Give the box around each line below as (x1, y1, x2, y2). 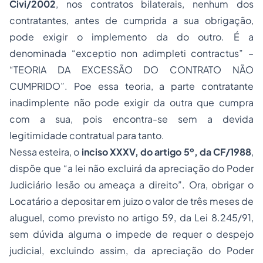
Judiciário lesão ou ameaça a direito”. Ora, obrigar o (9, 178, 254, 191)
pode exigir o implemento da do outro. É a (9, 31, 254, 43)
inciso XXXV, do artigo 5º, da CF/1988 (81, 146, 252, 158)
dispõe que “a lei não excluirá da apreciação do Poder (9, 162, 254, 174)
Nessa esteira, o (9, 146, 82, 158)
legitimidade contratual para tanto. (9, 129, 168, 141)
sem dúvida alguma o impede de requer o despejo (9, 228, 254, 240)
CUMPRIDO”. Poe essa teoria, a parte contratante (9, 80, 254, 92)
